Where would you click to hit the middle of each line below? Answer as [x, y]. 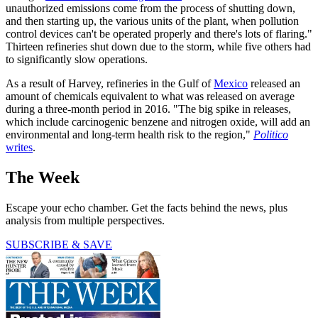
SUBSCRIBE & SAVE [59, 244]
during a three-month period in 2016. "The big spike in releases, [148, 109]
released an [274, 83]
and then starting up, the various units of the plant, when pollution [152, 21]
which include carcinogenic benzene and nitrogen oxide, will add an [158, 121]
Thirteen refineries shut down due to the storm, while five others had [158, 46]
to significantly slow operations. [77, 59]
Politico [271, 134]
